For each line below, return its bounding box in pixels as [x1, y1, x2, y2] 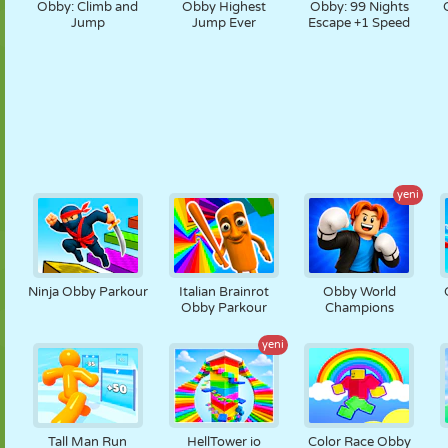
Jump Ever [191, 15, 256, 31]
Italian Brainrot [178, 284, 269, 300]
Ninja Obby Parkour [27, 284, 148, 300]
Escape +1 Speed [308, 15, 411, 31]
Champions [324, 300, 394, 316]
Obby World [322, 284, 396, 300]
